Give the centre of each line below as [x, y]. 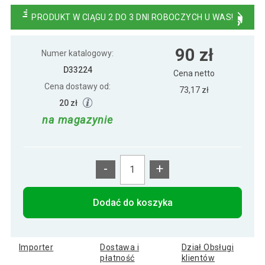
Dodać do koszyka [132, 202]
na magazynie [77, 120]
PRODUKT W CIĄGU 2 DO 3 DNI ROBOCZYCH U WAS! [132, 17]
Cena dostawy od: [77, 86]
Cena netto [194, 73]
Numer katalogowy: [77, 53]
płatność [117, 258]
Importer [36, 247]
